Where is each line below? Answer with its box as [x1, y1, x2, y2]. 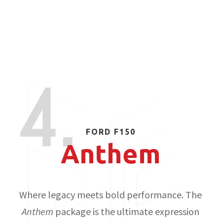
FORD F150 [85, 127, 136, 137]
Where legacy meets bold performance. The [19, 188, 202, 201]
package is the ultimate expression [53, 205, 199, 218]
